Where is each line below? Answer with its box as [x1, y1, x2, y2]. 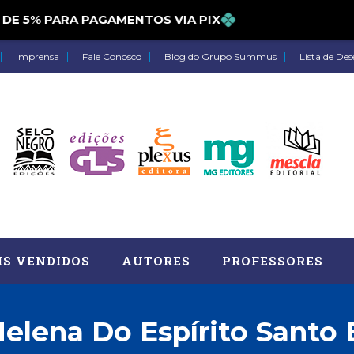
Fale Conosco [82, 51, 141, 62]
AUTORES [122, 252, 190, 269]
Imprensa [16, 51, 59, 62]
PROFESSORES [222, 252, 323, 269]
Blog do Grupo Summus [164, 51, 277, 62]
